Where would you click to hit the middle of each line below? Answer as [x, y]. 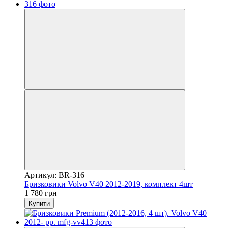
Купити [39, 203]
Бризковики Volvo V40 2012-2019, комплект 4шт [109, 184]
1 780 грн [41, 193]
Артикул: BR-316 [54, 175]
